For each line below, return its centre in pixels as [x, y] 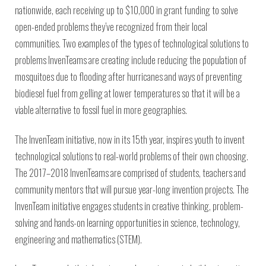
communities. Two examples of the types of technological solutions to [132, 43]
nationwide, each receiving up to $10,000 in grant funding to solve [126, 10]
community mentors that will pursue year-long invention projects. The [132, 189]
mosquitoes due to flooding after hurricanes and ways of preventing [129, 76]
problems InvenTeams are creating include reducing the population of [131, 60]
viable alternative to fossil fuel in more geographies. [101, 110]
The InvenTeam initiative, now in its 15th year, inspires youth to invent [130, 139]
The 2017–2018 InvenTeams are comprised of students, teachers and [130, 172]
